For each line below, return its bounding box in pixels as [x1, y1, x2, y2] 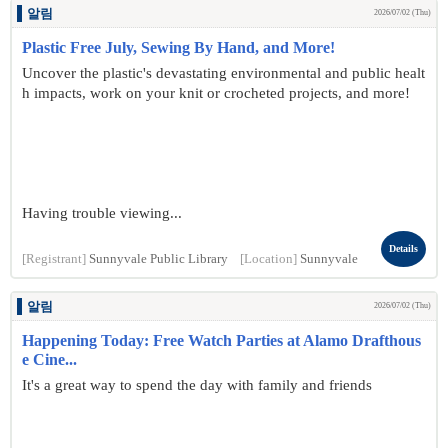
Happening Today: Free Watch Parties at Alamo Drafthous [22, 332, 421, 349]
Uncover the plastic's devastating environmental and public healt [22, 65, 425, 81]
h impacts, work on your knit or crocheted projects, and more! [22, 85, 410, 101]
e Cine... [22, 351, 77, 368]
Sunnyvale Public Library [89, 252, 228, 266]
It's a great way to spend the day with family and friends [22, 377, 372, 393]
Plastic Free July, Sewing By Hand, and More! [22, 39, 335, 56]
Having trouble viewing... [22, 205, 182, 221]
